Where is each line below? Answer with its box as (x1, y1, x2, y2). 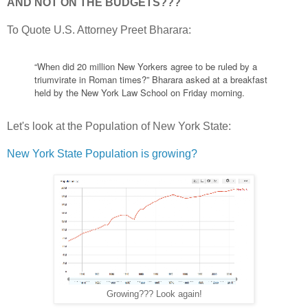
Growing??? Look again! (106, 289, 202, 300)
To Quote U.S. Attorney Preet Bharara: (7, 23, 191, 36)
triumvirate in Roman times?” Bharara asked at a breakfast (34, 72, 267, 86)
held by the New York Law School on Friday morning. (34, 85, 245, 99)
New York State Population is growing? (7, 148, 197, 160)
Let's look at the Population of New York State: (7, 120, 231, 133)
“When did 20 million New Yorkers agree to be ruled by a (34, 59, 257, 73)
